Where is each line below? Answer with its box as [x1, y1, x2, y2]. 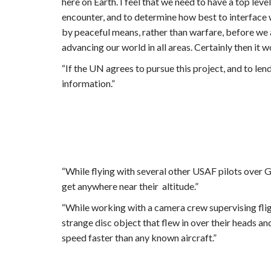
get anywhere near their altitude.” [62, 180, 198, 192]
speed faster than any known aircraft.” [62, 232, 217, 243]
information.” [62, 77, 115, 89]
